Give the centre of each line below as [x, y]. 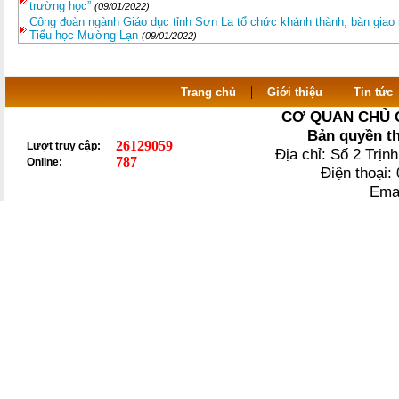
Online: [45, 162]
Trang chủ [208, 92]
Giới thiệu [294, 92]
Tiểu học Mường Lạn [85, 35]
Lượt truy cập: [64, 146]
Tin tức [373, 92]
